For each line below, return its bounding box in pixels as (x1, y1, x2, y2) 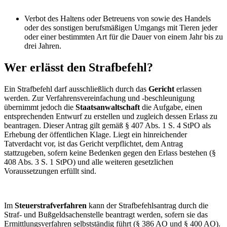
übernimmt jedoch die (4, 102, 75, 111)
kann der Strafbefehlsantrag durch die (87, 201, 208, 210)
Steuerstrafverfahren (15, 201, 87, 210)
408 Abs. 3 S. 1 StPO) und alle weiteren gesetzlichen (4, 157, 173, 166)
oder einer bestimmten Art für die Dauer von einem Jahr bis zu (24, 32, 223, 41)
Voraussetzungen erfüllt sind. (4, 166, 96, 175)
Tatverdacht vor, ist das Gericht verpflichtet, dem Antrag (4, 139, 183, 148)
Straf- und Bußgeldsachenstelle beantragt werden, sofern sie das (4, 210, 208, 219)
